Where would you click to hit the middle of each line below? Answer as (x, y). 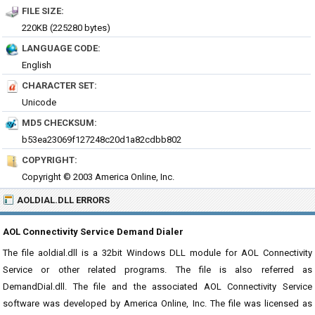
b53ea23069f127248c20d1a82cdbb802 (102, 140)
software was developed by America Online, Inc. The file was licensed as (157, 303)
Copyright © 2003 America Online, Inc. (98, 177)
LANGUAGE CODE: (61, 48)
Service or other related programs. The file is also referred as (157, 270)
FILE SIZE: (43, 11)
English (37, 65)
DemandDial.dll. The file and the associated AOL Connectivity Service (157, 287)
